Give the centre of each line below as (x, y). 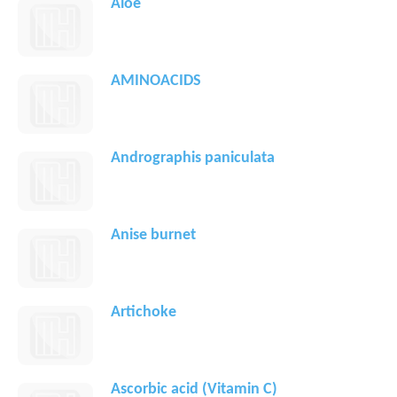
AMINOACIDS (156, 82)
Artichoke (144, 313)
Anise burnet (153, 236)
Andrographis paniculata (193, 159)
